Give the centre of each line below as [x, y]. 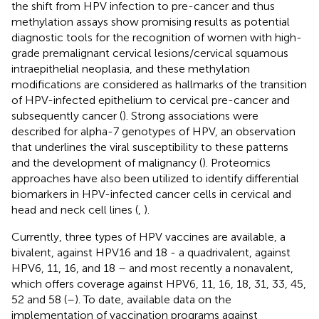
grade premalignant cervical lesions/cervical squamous [150, 53]
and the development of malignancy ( [107, 162]
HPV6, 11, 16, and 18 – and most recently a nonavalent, [152, 268]
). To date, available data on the [153, 299]
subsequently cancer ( [67, 115]
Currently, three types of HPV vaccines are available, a [148, 236]
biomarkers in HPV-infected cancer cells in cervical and [151, 194]
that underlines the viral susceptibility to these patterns [150, 147]
